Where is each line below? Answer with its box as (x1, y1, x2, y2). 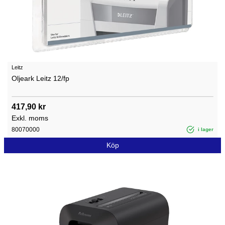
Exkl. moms (12, 114, 48, 122)
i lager (196, 126, 213, 132)
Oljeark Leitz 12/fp (12, 74, 69, 82)
